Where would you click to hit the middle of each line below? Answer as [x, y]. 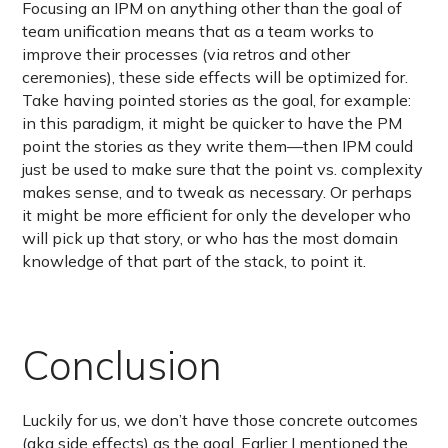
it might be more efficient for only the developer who [217, 215]
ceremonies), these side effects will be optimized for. [215, 77]
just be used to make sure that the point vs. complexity [223, 169]
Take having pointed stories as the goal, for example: [217, 100]
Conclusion [122, 365]
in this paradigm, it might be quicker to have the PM [212, 123]
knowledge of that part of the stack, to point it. [194, 261]
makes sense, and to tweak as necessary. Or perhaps [217, 192]
